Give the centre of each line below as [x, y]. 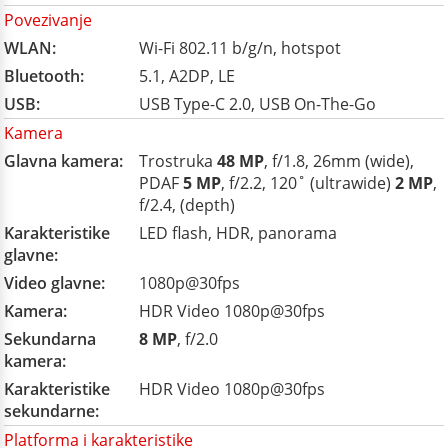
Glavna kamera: [63, 161]
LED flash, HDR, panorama [238, 233]
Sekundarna [50, 339]
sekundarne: [51, 411]
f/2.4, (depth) [187, 205]
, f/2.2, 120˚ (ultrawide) [308, 183]
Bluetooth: [44, 76]
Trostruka [178, 161]
